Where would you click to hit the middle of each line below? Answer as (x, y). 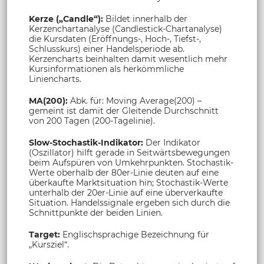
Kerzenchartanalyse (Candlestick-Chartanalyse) (126, 29)
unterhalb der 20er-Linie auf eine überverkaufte (126, 193)
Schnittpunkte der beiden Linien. (96, 213)
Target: (44, 235)
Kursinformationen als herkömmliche (106, 69)
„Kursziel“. (49, 245)
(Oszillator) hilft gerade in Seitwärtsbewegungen (129, 153)
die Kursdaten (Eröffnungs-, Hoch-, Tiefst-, (115, 39)
